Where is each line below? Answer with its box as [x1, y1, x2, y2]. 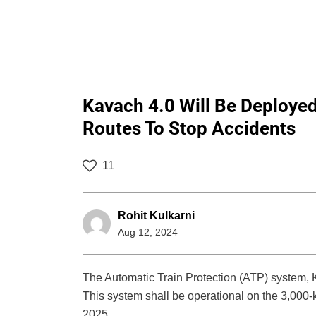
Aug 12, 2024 [118, 226, 178, 238]
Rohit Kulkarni [118, 209, 195, 222]
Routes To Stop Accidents [83, 118, 296, 140]
